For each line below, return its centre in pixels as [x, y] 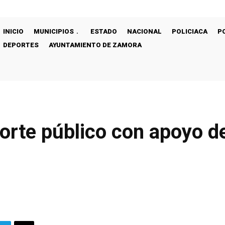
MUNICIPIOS [54, 31]
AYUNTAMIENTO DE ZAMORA [95, 45]
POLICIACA [190, 31]
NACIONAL [144, 31]
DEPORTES [21, 45]
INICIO [13, 31]
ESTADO [104, 31]
